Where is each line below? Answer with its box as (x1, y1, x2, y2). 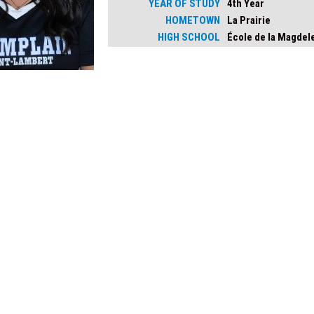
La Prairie (227, 14, 271, 27)
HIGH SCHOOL (158, 31, 220, 43)
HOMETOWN (165, 14, 220, 27)
